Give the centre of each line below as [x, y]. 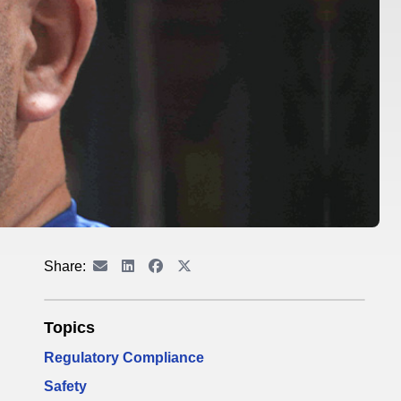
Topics [69, 328]
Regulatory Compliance [124, 358]
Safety [65, 386]
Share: [65, 266]
